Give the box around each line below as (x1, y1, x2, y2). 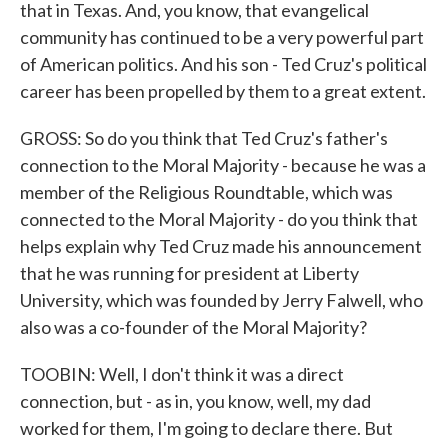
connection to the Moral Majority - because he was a (20, 154, 426, 176)
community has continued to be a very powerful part (20, 26, 424, 48)
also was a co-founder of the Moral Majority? (20, 316, 367, 338)
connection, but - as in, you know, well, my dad (20, 390, 371, 412)
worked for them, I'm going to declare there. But (20, 417, 393, 439)
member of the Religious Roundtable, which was (20, 181, 393, 203)
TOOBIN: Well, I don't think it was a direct (20, 363, 344, 385)
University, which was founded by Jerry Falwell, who (20, 289, 423, 311)
